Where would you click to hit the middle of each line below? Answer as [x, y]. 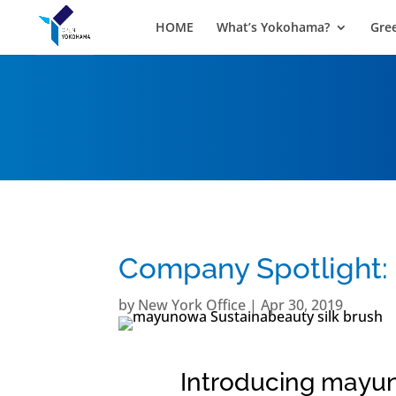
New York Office [192, 305]
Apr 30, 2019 [302, 305]
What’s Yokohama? [273, 27]
